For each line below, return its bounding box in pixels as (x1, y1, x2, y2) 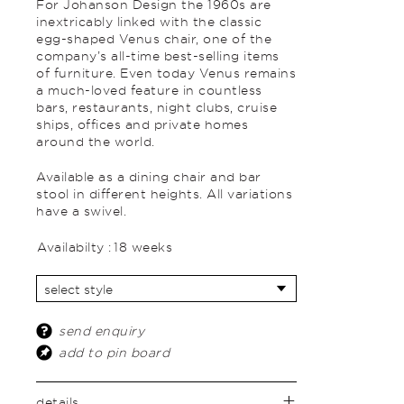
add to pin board (59, 344, 170, 360)
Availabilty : (37, 239, 112, 254)
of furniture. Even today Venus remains (36, 65, 297, 80)
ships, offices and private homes (36, 116, 249, 132)
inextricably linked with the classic (36, 14, 262, 29)
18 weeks (114, 239, 173, 254)
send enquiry (59, 323, 145, 338)
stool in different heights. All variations (36, 186, 293, 201)
